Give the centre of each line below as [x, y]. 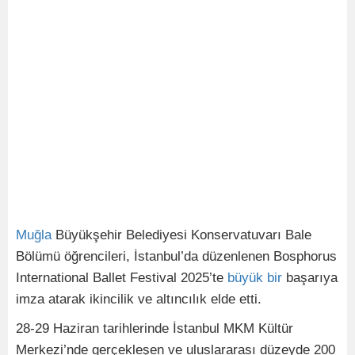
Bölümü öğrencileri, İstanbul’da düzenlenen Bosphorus [176, 256]
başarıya [310, 278]
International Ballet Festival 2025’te [122, 278]
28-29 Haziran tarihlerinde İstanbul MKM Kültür [155, 328]
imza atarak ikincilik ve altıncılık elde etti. [139, 299]
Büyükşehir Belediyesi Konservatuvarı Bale [181, 235]
